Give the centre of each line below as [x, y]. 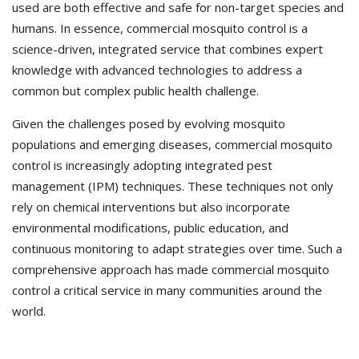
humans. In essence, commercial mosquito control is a [160, 28]
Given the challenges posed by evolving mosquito [149, 123]
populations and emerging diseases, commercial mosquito [172, 144]
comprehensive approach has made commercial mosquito [171, 269]
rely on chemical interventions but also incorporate [151, 207]
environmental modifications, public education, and [150, 228]
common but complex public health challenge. [135, 91]
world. [29, 311]
